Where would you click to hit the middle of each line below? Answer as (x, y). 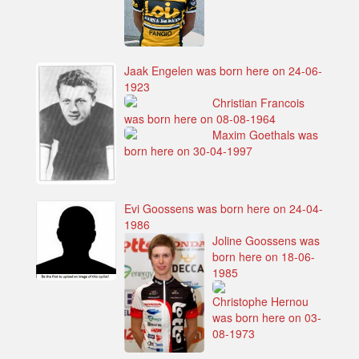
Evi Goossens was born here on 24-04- (224, 208)
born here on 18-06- (264, 256)
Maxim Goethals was (265, 134)
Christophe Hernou (260, 301)
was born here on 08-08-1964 (200, 118)
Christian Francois (258, 102)
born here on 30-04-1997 (188, 150)
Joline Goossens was (266, 240)
